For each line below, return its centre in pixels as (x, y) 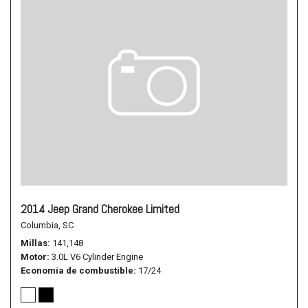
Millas (34, 243)
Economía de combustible (77, 271)
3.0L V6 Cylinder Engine (97, 257)
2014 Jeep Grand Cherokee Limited (100, 209)
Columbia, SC (47, 225)
